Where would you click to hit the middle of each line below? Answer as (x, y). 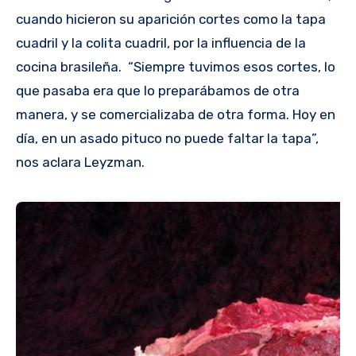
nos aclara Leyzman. (80, 162)
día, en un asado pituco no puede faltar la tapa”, (167, 138)
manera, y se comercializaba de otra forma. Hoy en (176, 114)
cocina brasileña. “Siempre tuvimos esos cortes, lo (176, 66)
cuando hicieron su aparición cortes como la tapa (171, 19)
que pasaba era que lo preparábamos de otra (158, 90)
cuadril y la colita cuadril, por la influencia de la (161, 43)
